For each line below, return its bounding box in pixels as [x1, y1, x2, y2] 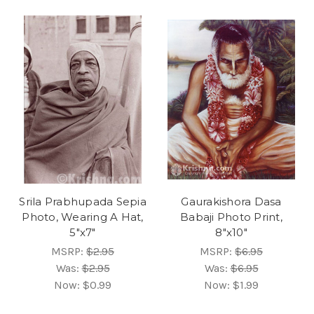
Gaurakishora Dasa [181, 194, 282, 208]
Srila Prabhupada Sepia [19, 194, 146, 208]
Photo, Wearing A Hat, [22, 210, 144, 224]
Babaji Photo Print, [180, 210, 282, 224]
